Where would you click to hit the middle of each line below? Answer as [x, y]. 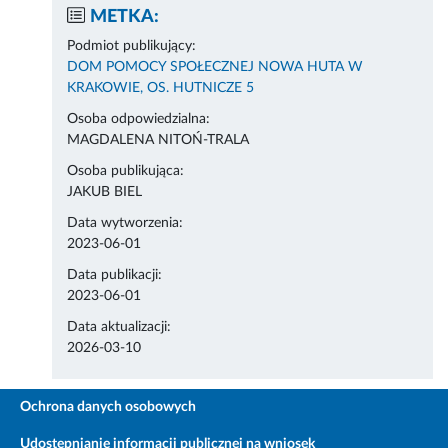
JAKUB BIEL [105, 192]
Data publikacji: [115, 275]
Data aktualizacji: [119, 327]
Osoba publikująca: [126, 171]
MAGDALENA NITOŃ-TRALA [158, 140]
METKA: [125, 17]
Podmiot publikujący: [132, 46]
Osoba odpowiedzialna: [139, 119]
